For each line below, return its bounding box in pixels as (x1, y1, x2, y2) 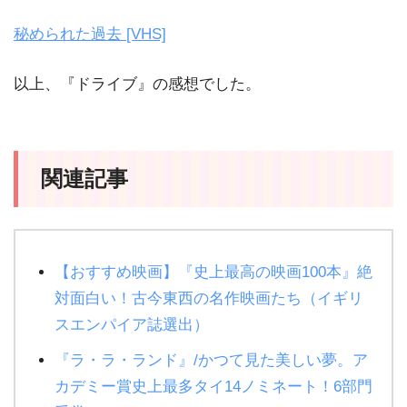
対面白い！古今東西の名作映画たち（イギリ (54, 290, 363, 308)
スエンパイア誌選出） (54, 316, 209, 334)
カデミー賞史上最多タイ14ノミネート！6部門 (54, 378, 372, 396)
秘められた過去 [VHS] (14, 25, 166, 43)
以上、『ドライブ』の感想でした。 (14, 74, 261, 93)
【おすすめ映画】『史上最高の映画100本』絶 (54, 263, 372, 282)
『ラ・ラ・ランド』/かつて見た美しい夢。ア (54, 352, 368, 370)
